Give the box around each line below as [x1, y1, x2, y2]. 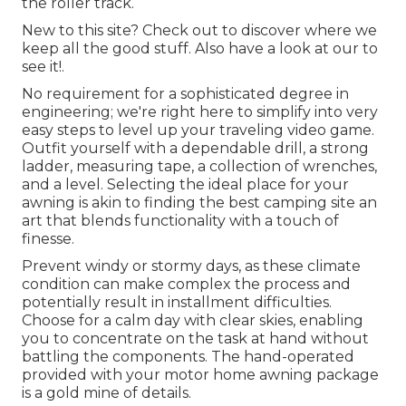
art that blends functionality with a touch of [22, 212, 339, 230]
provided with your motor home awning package [22, 366, 379, 384]
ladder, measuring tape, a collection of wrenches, [22, 158, 377, 176]
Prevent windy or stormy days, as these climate [22, 257, 361, 275]
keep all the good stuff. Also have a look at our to [22, 40, 378, 58]
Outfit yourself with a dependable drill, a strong [22, 140, 369, 158]
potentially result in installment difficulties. [22, 294, 332, 312]
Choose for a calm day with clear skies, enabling [22, 312, 363, 330]
